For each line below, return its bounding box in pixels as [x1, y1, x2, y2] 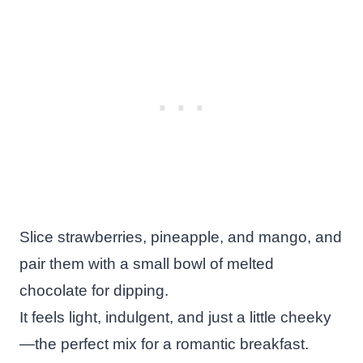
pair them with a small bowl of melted [19, 254, 274, 272]
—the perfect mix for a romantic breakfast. [19, 335, 309, 352]
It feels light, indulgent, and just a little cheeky [19, 308, 331, 326]
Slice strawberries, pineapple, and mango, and [19, 228, 342, 246]
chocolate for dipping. [19, 281, 169, 299]
